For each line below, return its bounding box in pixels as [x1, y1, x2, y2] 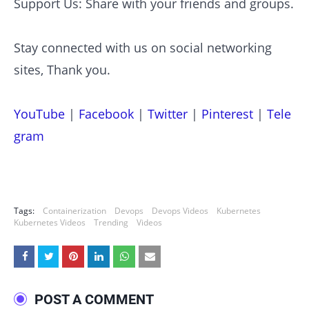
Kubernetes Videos [14, 217, 86, 229]
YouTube [14, 106, 65, 123]
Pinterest [201, 106, 253, 123]
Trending [94, 217, 128, 229]
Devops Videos [152, 205, 208, 217]
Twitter [148, 106, 188, 123]
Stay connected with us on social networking [14, 39, 272, 57]
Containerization [43, 205, 106, 217]
